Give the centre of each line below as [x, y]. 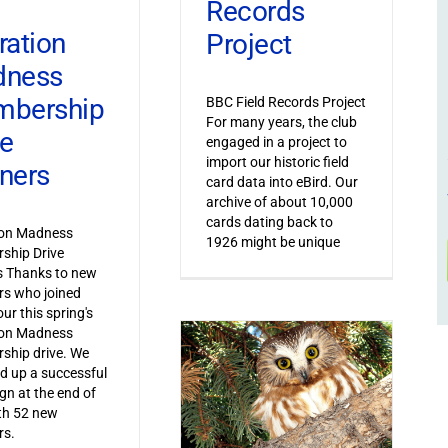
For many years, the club [281, 122]
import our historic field [277, 162]
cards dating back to [269, 222]
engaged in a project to [276, 142]
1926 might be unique [272, 242]
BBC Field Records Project [285, 102]
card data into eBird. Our [281, 182]
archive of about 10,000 [279, 202]
